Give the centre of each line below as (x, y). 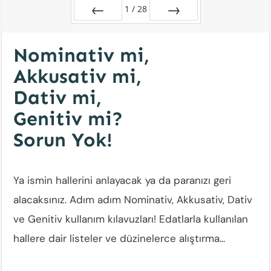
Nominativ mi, (81, 55)
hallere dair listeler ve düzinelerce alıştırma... (119, 238)
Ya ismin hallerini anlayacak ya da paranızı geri (122, 180)
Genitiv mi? (68, 118)
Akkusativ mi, (77, 76)
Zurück (98, 30)
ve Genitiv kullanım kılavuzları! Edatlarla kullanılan (131, 219)
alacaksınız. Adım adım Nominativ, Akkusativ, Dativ (133, 199)
